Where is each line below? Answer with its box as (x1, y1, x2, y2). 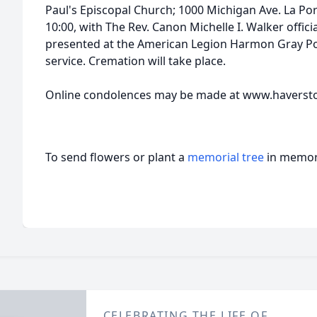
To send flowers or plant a (45, 149, 188, 165)
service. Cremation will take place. (45, 53, 226, 69)
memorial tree (188, 149, 264, 165)
